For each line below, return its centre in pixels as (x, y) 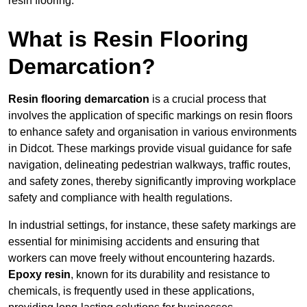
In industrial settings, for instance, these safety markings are (152, 225)
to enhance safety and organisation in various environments (152, 132)
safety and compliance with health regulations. (120, 198)
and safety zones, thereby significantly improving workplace (152, 182)
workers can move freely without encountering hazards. (142, 258)
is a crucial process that (208, 99)
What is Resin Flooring (128, 39)
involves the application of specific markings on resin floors (150, 116)
